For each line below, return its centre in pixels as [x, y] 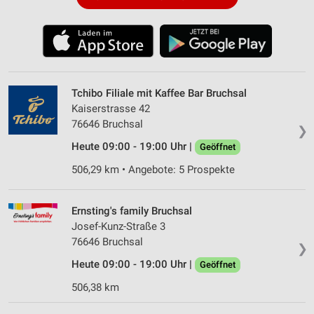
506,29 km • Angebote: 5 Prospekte [153, 169]
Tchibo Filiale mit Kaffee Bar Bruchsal [159, 93]
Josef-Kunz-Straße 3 [118, 226]
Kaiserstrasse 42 [111, 108]
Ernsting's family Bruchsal [132, 211]
